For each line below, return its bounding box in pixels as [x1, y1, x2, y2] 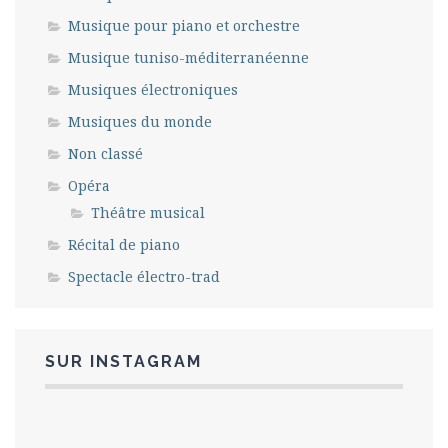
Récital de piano [68, 234, 180, 254]
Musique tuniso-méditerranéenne [68, 47, 309, 67]
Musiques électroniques [68, 79, 238, 99]
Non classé [68, 143, 143, 163]
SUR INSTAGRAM [45, 351, 202, 371]
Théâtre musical [91, 202, 205, 222]
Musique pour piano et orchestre [68, 15, 300, 35]
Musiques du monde [68, 111, 212, 131]
